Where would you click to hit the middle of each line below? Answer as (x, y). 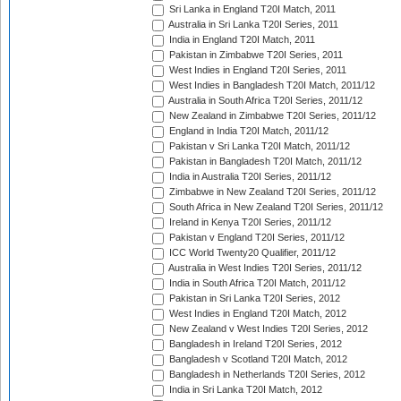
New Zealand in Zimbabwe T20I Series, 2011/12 (271, 116)
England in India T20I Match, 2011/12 (247, 131)
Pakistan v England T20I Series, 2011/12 (256, 238)
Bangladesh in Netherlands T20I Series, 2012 (266, 375)
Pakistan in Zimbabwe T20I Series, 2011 (255, 55)
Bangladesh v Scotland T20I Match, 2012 (257, 359)
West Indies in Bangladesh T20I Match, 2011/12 (271, 85)
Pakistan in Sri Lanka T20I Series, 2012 (253, 299)
